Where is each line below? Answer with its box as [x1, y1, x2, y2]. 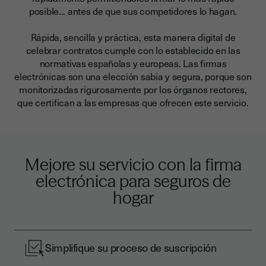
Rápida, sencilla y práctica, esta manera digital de [30, 30, 236, 44]
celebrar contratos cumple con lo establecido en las [26, 43, 240, 57]
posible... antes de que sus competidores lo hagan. [28, 4, 237, 18]
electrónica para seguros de [35, 171, 231, 191]
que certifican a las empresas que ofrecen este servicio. [17, 95, 249, 109]
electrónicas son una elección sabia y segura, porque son [14, 69, 252, 83]
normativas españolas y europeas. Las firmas [39, 56, 227, 70]
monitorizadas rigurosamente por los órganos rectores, [19, 82, 247, 96]
